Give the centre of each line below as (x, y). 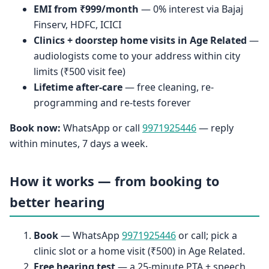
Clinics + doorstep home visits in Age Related (140, 41)
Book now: (35, 128)
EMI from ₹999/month (86, 9)
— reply (215, 128)
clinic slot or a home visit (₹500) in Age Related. (139, 251)
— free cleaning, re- (168, 87)
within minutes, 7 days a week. (79, 144)
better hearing (57, 202)
